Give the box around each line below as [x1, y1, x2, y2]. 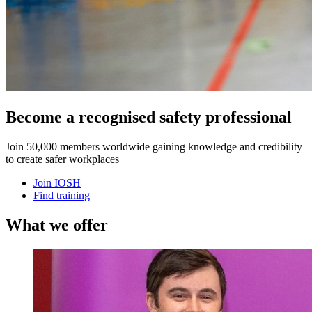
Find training [33, 189, 90, 201]
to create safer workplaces [6, 153, 119, 165]
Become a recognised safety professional [6, 107, 292, 126]
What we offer [6, 215, 108, 234]
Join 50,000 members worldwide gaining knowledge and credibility [6, 140, 302, 153]
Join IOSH [33, 176, 81, 189]
